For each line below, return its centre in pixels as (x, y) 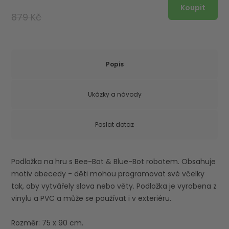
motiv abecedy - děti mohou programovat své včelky (108, 174)
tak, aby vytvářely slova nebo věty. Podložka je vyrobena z (114, 186)
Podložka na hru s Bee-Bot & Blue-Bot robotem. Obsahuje (114, 162)
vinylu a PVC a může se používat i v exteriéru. (91, 199)
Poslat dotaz (114, 125)
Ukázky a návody (114, 95)
